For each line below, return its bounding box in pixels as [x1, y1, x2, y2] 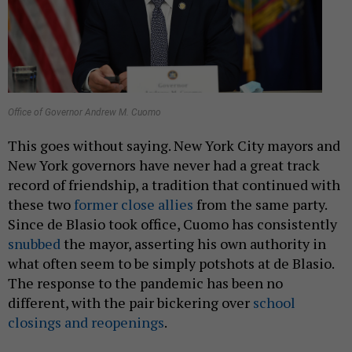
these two [8, 195, 74, 214]
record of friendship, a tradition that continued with [8, 175, 340, 195]
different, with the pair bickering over [8, 293, 253, 313]
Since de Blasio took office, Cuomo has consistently [8, 214, 337, 234]
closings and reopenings [8, 313, 164, 332]
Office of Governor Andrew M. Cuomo [8, 107, 161, 119]
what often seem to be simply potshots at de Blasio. [8, 254, 334, 273]
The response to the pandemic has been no [8, 273, 283, 293]
